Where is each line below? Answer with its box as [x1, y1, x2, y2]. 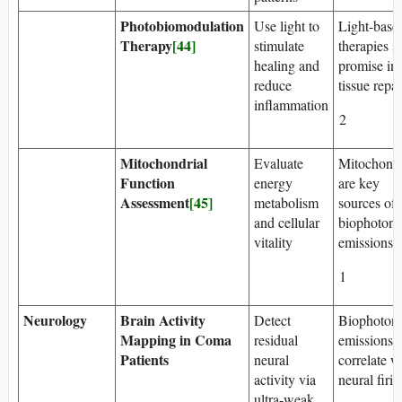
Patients [120, 348, 169, 370]
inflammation [254, 94, 328, 114]
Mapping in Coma [120, 328, 232, 350]
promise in [338, 55, 398, 74]
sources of [338, 192, 396, 212]
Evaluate [254, 153, 303, 172]
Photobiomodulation [120, 14, 244, 36]
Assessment [120, 191, 189, 213]
